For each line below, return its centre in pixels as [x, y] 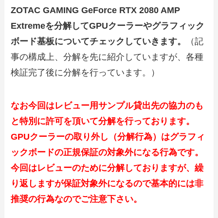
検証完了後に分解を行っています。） [85, 73]
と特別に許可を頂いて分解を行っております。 [103, 121]
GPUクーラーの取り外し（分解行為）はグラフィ [108, 137]
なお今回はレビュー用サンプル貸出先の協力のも [107, 106]
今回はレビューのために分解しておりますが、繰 [107, 168]
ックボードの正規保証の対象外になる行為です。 [107, 153]
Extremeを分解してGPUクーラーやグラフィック [108, 26]
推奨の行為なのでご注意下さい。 [77, 199]
